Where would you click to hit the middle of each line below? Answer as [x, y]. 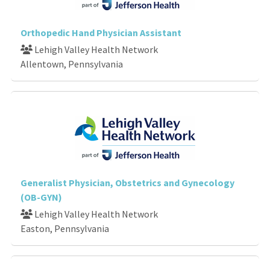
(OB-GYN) [41, 197]
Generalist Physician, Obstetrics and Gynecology [127, 182]
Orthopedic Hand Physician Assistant [101, 32]
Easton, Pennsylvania [65, 228]
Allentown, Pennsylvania [72, 64]
